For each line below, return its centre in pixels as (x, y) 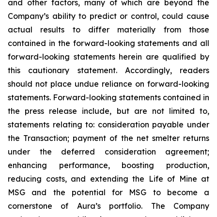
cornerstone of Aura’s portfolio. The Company (108, 206)
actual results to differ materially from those (108, 30)
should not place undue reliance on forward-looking (108, 84)
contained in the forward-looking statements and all (108, 43)
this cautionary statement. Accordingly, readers (108, 70)
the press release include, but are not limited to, (108, 111)
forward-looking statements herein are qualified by (108, 57)
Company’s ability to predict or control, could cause (108, 16)
